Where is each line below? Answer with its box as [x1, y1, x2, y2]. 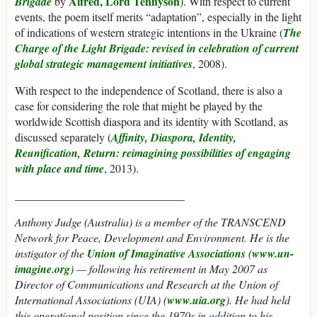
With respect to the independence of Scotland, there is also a [15, 83, 282, 98]
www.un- [252, 246, 294, 262]
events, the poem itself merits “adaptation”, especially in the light [15, 9, 301, 25]
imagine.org [15, 261, 70, 277]
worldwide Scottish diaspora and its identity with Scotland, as [15, 114, 288, 129]
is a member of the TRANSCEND [135, 214, 286, 230]
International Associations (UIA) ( [15, 292, 167, 308]
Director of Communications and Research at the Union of [15, 277, 278, 292]
